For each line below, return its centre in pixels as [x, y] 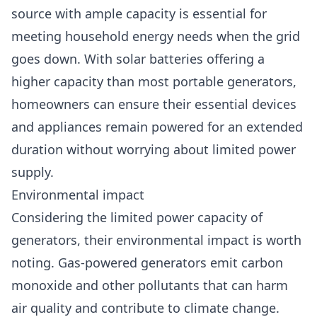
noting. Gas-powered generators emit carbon [147, 263]
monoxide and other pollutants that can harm [150, 285]
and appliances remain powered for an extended [157, 127]
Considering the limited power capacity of [137, 217]
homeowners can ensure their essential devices [154, 104]
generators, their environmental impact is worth [156, 240]
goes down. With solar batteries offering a [138, 59]
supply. [33, 172]
